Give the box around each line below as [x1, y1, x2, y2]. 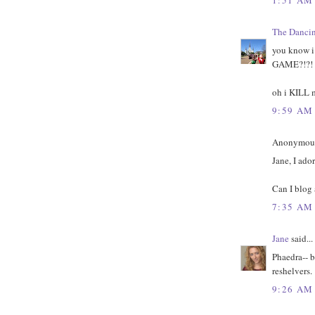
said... [289, 231, 313, 245]
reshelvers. [272, 264, 312, 278]
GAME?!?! [272, 58, 313, 71]
